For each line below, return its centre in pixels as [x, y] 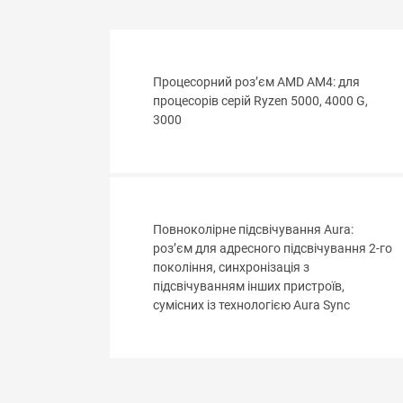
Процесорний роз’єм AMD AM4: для [256, 83]
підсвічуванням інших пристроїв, [249, 287]
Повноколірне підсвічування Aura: [253, 230]
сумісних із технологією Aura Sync [251, 306]
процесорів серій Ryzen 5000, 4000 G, [260, 102]
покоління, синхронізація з [231, 268]
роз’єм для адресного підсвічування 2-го [273, 249]
